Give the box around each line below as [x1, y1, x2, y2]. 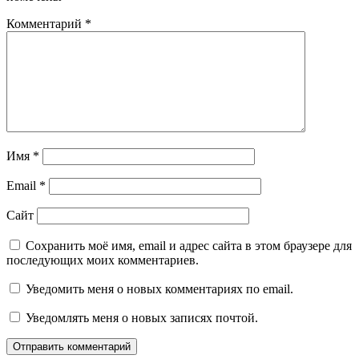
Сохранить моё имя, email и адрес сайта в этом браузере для [26, 239, 352, 253]
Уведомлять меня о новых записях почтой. [26, 311, 258, 325]
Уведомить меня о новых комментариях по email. [26, 282, 293, 296]
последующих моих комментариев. [6, 253, 199, 268]
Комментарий [6, 17, 85, 31]
